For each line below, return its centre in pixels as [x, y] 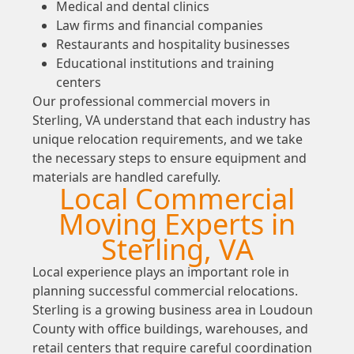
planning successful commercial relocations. [165, 290]
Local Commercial [177, 198]
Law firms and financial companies [159, 25]
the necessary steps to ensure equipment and [169, 158]
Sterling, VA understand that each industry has [171, 120]
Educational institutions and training [165, 63]
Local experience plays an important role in [160, 271]
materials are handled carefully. [126, 177]
